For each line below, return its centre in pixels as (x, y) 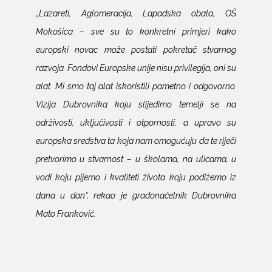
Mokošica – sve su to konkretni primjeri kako (136, 30)
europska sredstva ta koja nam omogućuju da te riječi (136, 140)
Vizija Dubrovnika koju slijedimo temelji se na (136, 103)
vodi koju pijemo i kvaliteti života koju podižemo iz (136, 176)
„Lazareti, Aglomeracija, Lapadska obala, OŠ (136, 12)
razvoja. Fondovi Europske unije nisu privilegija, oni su (136, 67)
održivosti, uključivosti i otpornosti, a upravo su (136, 121)
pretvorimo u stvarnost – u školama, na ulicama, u (136, 158)
